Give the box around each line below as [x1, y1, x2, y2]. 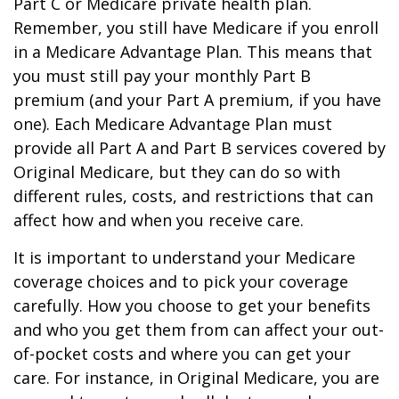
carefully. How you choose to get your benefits [13, 295, 370, 316]
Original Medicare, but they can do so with [13, 161, 340, 183]
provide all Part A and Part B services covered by [13, 137, 386, 159]
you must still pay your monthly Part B [13, 65, 311, 86]
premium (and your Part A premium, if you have [13, 89, 381, 110]
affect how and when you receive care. [13, 209, 304, 231]
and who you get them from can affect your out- [13, 319, 384, 340]
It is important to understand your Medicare [13, 247, 355, 268]
